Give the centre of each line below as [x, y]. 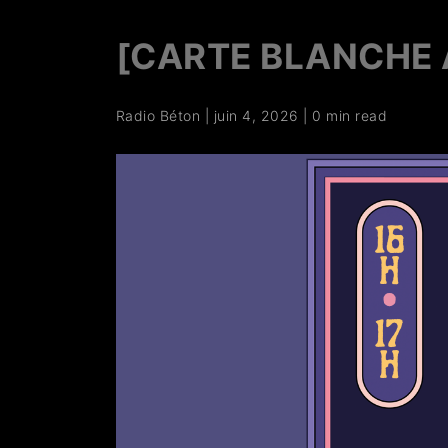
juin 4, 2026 [256, 115]
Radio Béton [158, 115]
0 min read [350, 115]
